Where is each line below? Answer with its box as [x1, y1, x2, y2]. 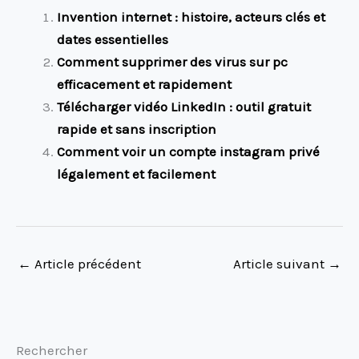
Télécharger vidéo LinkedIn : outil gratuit [57, 99, 311, 115]
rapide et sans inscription [57, 121, 216, 138]
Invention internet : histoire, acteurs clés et [57, 9, 325, 26]
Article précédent [31, 255, 141, 272]
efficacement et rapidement [57, 76, 232, 93]
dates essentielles [57, 31, 168, 48]
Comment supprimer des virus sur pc [57, 54, 288, 71]
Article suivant [233, 255, 328, 272]
